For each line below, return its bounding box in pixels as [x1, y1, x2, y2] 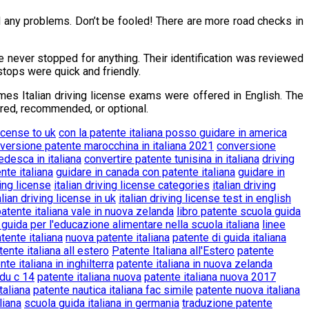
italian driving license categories [54, 178, 210, 192]
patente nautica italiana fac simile [33, 283, 193, 297]
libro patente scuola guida [177, 204, 301, 218]
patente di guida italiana [172, 230, 286, 244]
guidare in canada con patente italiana [56, 165, 235, 179]
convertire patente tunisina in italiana [84, 152, 259, 166]
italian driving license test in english [119, 191, 291, 205]
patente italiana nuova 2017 [144, 270, 276, 283]
